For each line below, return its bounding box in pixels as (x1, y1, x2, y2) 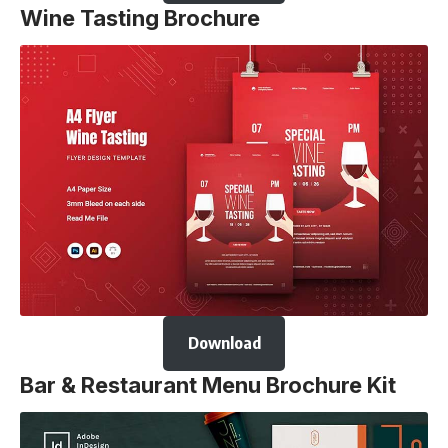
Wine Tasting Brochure (20, 4, 260, 31)
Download (187, 332, 261, 354)
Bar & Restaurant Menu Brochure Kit (20, 371, 396, 398)
